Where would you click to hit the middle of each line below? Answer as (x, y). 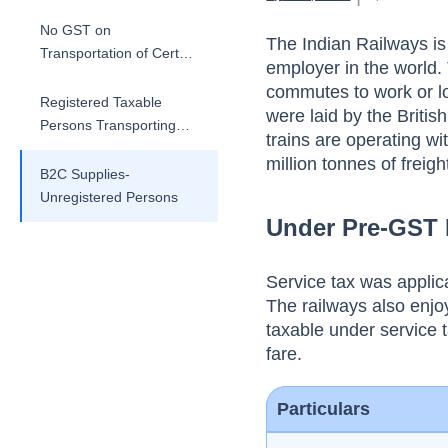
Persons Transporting (108, 125)
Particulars (324, 409)
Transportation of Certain (119, 53)
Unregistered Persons (109, 197)
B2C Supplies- (85, 174)
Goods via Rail (86, 148)
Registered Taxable (101, 102)
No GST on (75, 30)
